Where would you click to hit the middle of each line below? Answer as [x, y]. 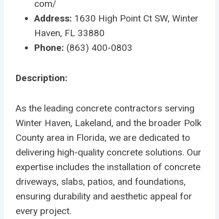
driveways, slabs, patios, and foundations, [101, 181]
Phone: [49, 47]
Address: [53, 18]
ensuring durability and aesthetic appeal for [104, 196]
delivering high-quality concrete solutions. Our [109, 152]
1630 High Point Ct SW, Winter [135, 18]
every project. [44, 211]
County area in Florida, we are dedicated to [103, 137]
